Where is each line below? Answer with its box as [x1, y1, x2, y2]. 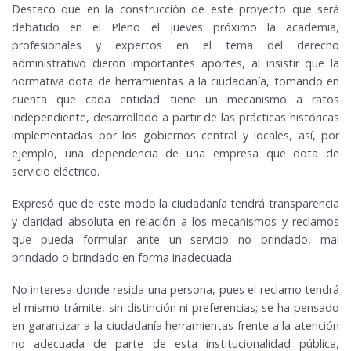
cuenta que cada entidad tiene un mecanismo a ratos [12, 92, 339, 107]
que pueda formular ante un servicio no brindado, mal [12, 232, 339, 248]
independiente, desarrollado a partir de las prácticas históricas [12, 110, 339, 125]
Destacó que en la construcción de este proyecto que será [12, 2, 339, 17]
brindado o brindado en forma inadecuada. [12, 250, 234, 266]
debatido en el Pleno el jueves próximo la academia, [12, 20, 339, 35]
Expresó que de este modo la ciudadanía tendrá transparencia [12, 196, 339, 212]
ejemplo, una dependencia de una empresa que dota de [12, 146, 339, 161]
